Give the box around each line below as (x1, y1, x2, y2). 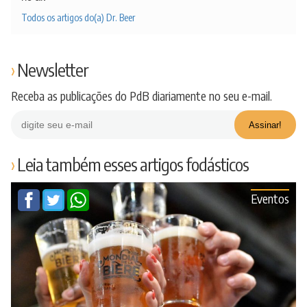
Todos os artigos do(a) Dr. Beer (21, 12, 135, 24)
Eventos (251, 191, 289, 207)
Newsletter (17, 58, 88, 82)
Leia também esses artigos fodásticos (17, 153, 249, 176)
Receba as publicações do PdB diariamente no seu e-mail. (11, 88, 272, 104)
